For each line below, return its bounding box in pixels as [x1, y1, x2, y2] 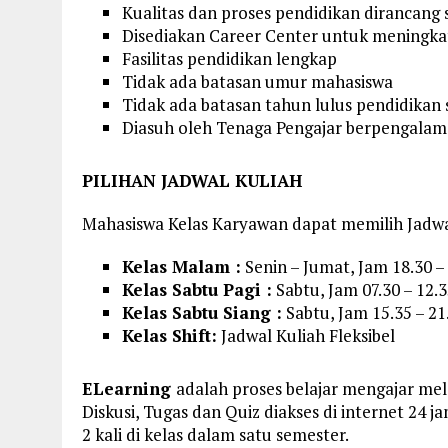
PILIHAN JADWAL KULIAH [82, 168, 302, 192]
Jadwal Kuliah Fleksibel [217, 323, 395, 347]
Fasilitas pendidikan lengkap [122, 46, 337, 70]
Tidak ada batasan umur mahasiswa [122, 69, 393, 93]
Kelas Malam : [122, 254, 241, 278]
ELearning [82, 376, 176, 400]
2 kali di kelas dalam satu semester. [82, 422, 349, 446]
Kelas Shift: [122, 323, 217, 347]
